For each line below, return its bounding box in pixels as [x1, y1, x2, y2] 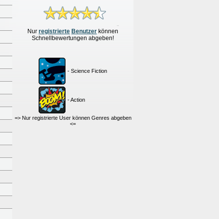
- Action [67, 97, 85, 103]
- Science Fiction [67, 68, 107, 74]
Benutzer [71, 28, 97, 35]
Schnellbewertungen [32, 35, 88, 42]
